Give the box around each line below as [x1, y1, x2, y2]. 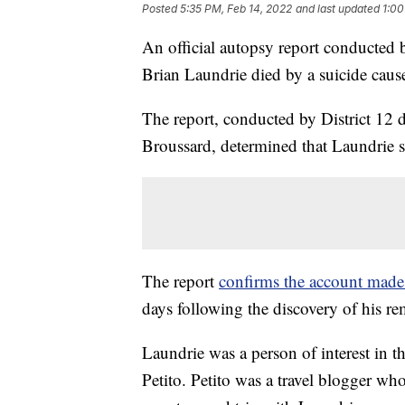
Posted [142, 2, 180, 16]
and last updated [296, 2, 380, 16]
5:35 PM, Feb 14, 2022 [180, 2, 292, 16]
